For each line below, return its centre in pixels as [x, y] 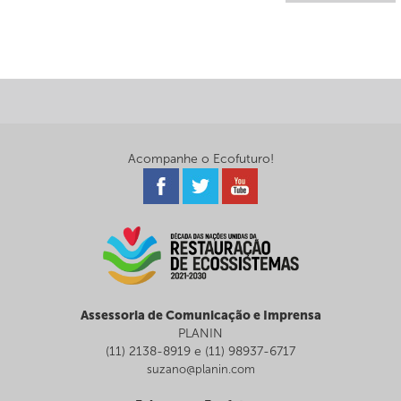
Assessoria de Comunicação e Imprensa [200, 316]
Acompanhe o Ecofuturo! [200, 159]
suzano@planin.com [200, 370]
